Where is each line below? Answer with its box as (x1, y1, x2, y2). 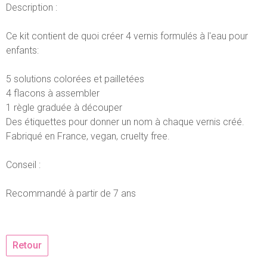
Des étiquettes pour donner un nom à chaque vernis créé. (6, 116, 244, 128)
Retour (13, 240, 42, 251)
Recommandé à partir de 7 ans (6, 188, 136, 199)
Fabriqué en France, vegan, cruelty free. (6, 131, 170, 142)
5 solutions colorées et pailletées (6, 73, 144, 85)
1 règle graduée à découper (6, 102, 122, 113)
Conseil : (6, 159, 41, 170)
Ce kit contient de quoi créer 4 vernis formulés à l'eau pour (6, 30, 248, 42)
